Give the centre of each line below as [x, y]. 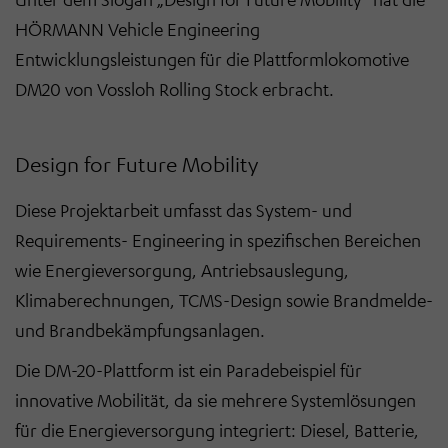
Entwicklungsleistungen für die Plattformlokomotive [212, 58]
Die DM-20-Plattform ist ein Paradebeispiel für [188, 369]
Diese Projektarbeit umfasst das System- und [183, 209]
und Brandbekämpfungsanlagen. [140, 329]
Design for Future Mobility [139, 163]
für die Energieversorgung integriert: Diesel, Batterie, [217, 429]
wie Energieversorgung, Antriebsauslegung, [182, 269]
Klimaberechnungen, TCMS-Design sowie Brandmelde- [224, 299]
